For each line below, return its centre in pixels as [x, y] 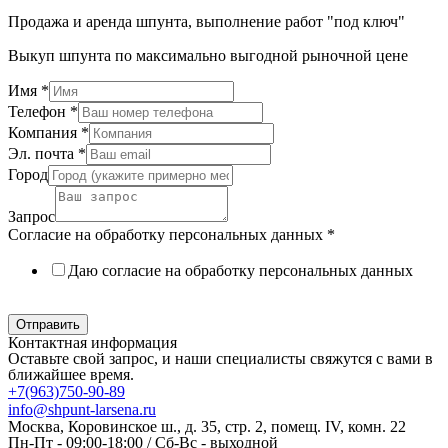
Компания [44, 133]
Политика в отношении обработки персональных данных [205, 305]
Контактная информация [92, 343]
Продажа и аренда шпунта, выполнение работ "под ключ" [206, 22]
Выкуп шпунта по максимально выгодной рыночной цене [208, 56]
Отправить [48, 325]
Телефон [39, 112]
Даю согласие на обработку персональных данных [240, 271]
